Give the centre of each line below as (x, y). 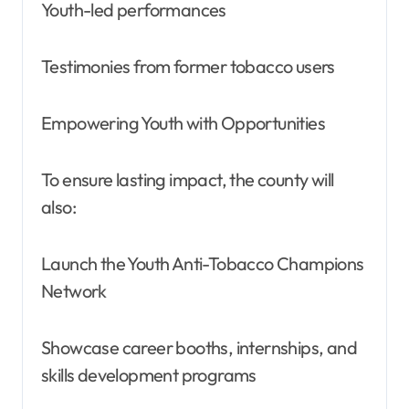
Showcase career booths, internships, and (199, 347)
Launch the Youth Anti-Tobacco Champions (203, 263)
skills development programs (149, 374)
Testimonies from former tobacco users (188, 66)
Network (74, 290)
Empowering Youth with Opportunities (183, 122)
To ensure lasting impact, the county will (188, 179)
